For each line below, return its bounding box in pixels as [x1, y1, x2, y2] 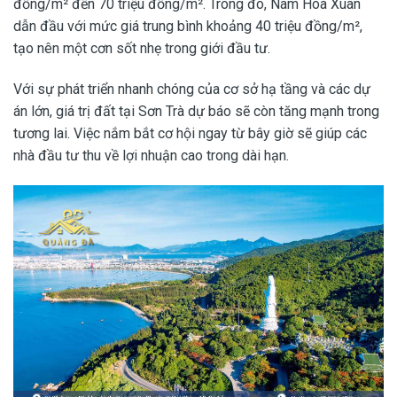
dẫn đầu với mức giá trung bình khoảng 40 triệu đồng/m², [13, 18, 362, 35]
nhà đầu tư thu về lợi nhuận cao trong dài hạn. [13, 146, 289, 164]
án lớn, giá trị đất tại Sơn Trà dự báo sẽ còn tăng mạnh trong [13, 102, 379, 120]
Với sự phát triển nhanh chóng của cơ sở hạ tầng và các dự [13, 80, 370, 97]
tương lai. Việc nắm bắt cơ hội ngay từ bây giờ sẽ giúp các [13, 124, 367, 142]
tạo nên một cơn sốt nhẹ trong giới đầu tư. [13, 40, 270, 58]
